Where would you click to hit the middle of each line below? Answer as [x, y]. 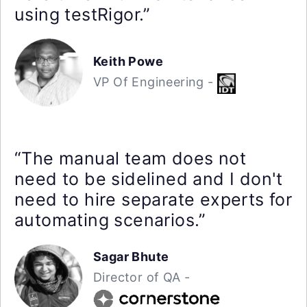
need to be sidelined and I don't [149, 179]
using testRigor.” [83, 14]
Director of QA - [142, 278]
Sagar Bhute [131, 257]
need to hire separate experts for [153, 199]
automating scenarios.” [110, 220]
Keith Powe [128, 62]
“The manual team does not [130, 158]
